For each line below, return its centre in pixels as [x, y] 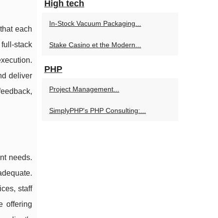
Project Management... [84, 89]
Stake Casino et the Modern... [95, 45]
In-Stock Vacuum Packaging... [95, 23]
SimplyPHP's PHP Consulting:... [98, 110]
